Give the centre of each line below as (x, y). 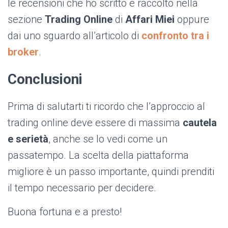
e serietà (28, 139)
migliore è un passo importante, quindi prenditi (111, 172)
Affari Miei (151, 20)
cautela (200, 123)
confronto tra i (175, 36)
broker (23, 52)
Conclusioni (45, 79)
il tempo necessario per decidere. (82, 188)
